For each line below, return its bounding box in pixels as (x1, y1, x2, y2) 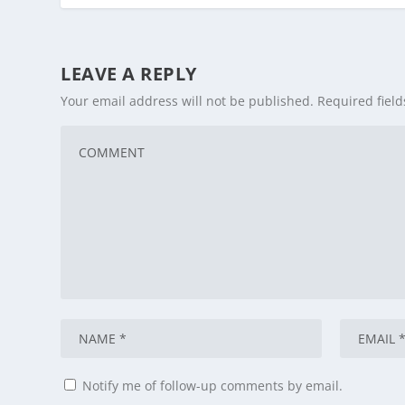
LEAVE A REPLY (61, 61, 197, 87)
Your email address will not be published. (61, 92, 315, 110)
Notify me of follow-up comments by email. (82, 377, 344, 395)
